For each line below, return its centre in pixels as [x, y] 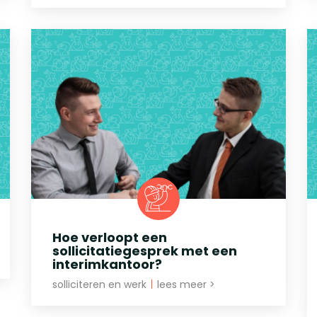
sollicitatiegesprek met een [145, 250]
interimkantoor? [107, 264]
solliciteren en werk [101, 284]
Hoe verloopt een [110, 237]
